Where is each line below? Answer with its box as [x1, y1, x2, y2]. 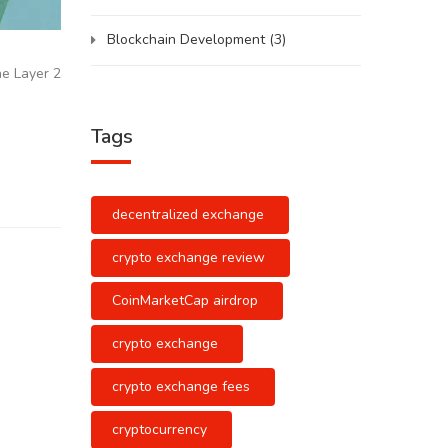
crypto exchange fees [112, 377, 250, 396]
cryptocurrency [112, 420, 207, 439]
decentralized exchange [112, 205, 264, 224]
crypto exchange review [112, 248, 265, 267]
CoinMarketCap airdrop [112, 291, 258, 310]
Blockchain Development [107, 30, 269, 49]
